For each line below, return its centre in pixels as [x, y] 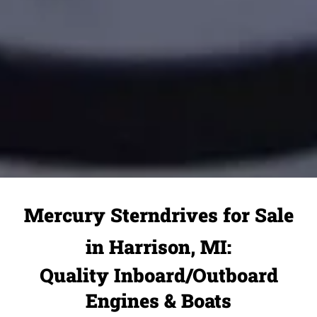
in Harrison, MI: [158, 246]
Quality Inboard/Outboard [158, 275]
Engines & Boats [158, 300]
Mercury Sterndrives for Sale [158, 214]
